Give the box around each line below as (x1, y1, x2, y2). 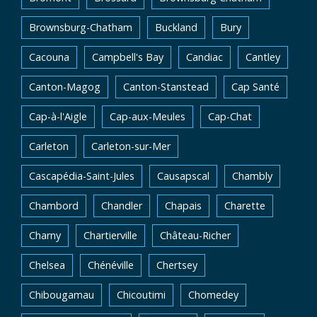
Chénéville (88, 258, 134, 272)
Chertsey (156, 258, 197, 272)
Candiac (186, 50, 223, 64)
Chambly (232, 169, 272, 183)
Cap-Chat (208, 110, 252, 123)
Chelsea (29, 258, 65, 272)
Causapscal (157, 169, 209, 183)
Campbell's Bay (92, 50, 163, 64)
